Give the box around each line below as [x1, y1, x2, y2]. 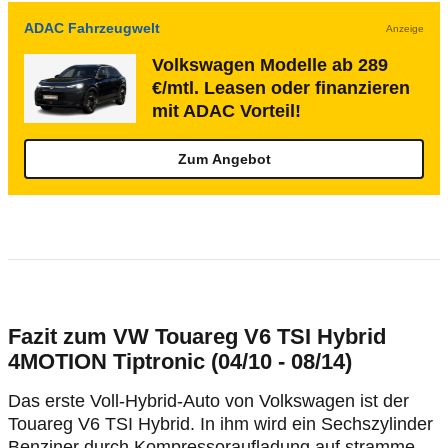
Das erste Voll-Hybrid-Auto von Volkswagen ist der [8, 391, 409, 411]
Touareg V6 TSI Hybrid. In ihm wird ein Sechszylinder [8, 414, 433, 434]
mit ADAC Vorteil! [152, 101, 301, 121]
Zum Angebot [177, 151, 271, 167]
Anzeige [386, 22, 424, 34]
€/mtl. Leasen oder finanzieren [152, 78, 410, 98]
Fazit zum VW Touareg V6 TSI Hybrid [8, 324, 386, 349]
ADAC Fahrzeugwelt [24, 20, 160, 36]
